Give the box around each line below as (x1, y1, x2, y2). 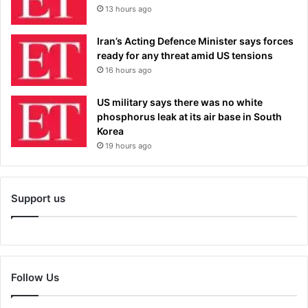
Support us (11, 192, 65, 206)
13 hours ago (105, 4, 152, 14)
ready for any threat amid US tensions (97, 49, 273, 62)
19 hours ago (105, 141, 152, 151)
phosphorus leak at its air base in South (97, 111, 282, 123)
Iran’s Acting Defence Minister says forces (97, 35, 294, 47)
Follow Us (11, 271, 59, 285)
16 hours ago (105, 65, 152, 76)
